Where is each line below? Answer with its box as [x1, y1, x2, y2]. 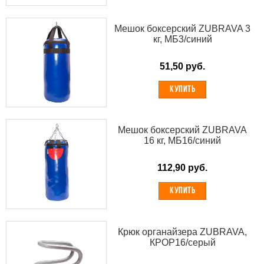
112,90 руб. [157, 163, 208, 173]
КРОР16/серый [149, 237, 216, 247]
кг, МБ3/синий [153, 34, 212, 44]
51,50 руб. [160, 61, 206, 71]
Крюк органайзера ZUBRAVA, [118, 226, 247, 237]
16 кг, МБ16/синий [144, 136, 222, 146]
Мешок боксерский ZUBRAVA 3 [114, 23, 251, 34]
